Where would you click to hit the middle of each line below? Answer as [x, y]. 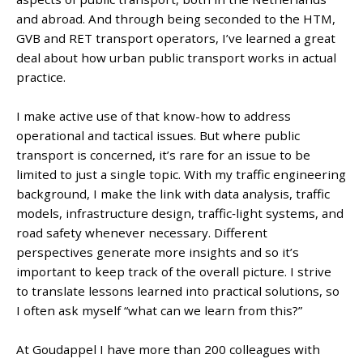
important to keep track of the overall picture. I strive [174, 272]
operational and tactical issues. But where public [158, 136]
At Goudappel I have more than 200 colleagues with [169, 350]
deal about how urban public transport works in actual [177, 58]
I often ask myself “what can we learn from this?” [160, 311]
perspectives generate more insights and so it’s [158, 252]
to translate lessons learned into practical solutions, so [178, 291]
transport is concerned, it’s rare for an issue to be [164, 155]
